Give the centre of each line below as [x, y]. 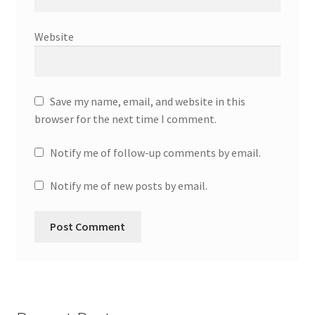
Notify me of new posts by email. [128, 186]
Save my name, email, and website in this [147, 102]
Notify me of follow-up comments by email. [155, 152]
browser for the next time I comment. [125, 119]
